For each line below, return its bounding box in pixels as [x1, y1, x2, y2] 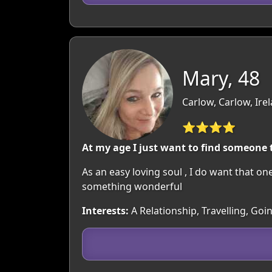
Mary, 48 [182, 64, 260, 91]
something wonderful [82, 180, 182, 193]
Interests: [82, 204, 129, 217]
